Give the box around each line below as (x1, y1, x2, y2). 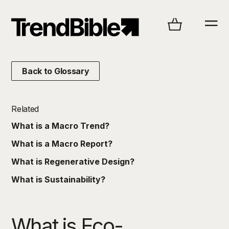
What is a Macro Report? (11, 139, 113, 149)
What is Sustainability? (11, 174, 106, 185)
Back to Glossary (22, 66, 89, 76)
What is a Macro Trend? (11, 121, 110, 131)
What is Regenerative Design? (11, 156, 135, 167)
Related (11, 104, 39, 114)
